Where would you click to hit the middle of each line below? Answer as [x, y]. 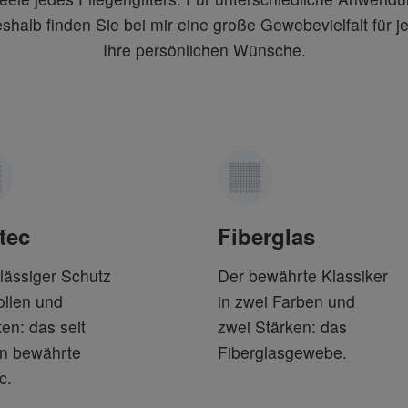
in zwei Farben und [286, 301]
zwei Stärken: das [282, 326]
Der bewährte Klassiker [303, 275]
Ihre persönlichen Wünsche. [204, 50]
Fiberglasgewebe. [282, 352]
